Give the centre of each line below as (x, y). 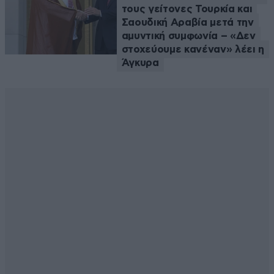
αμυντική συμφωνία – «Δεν (188, 35)
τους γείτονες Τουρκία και (187, 9)
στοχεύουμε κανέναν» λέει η (193, 49)
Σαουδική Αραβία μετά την (187, 22)
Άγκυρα (140, 62)
